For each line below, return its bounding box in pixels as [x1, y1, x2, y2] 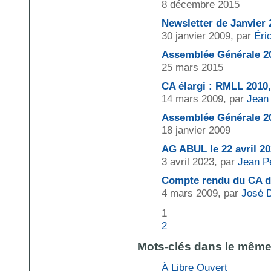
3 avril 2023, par [161, 155, 238, 168]
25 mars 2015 [161, 60, 223, 73]
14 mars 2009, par [161, 92, 247, 105]
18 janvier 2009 [161, 123, 230, 136]
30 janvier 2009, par [161, 29, 254, 42]
